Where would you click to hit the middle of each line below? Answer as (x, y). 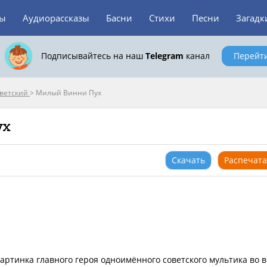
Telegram (164, 56)
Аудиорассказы (56, 18)
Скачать (188, 160)
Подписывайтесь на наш (93, 56)
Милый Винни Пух (69, 93)
